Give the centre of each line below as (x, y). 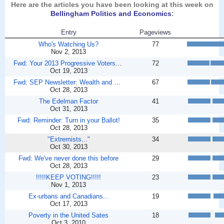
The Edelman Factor (68, 101)
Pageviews (155, 32)
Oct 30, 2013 (68, 147)
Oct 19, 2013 (68, 71)
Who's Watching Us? (68, 44)
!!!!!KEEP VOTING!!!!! (68, 177)
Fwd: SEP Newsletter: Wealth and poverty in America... (117, 82)
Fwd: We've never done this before (68, 158)
